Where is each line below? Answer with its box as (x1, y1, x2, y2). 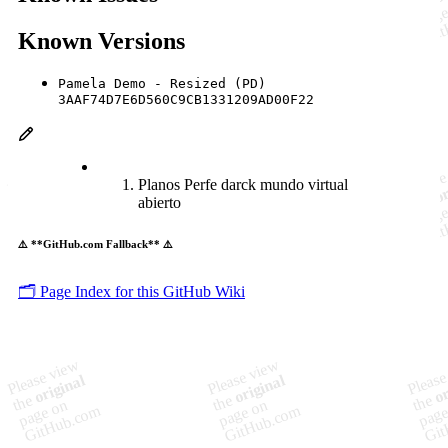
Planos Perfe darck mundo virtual (138, 176, 348, 194)
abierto (138, 194, 181, 212)
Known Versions (18, 27, 185, 54)
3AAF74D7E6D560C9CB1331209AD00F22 (58, 92, 314, 110)
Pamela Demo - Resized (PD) (58, 76, 266, 92)
